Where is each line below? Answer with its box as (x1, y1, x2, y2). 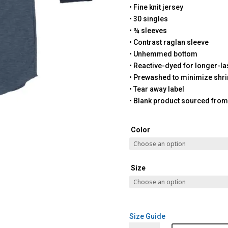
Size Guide (129, 212, 165, 220)
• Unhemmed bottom (129, 50, 197, 59)
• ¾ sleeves (129, 26, 167, 35)
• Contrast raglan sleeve (129, 38, 209, 47)
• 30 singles (129, 15, 168, 23)
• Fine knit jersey (129, 3, 183, 12)
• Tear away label (129, 85, 184, 94)
